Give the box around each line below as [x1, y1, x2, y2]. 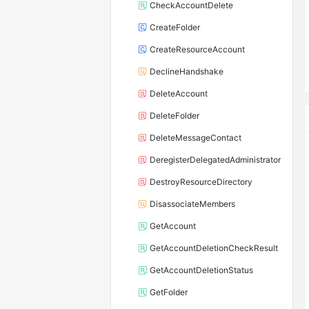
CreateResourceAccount [150, 44, 245, 55]
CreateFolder [150, 22, 200, 33]
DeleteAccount [150, 88, 208, 99]
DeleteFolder [150, 110, 199, 121]
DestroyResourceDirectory [150, 177, 252, 188]
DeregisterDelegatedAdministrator [150, 154, 281, 166]
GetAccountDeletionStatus [150, 265, 253, 276]
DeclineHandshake [150, 66, 223, 77]
